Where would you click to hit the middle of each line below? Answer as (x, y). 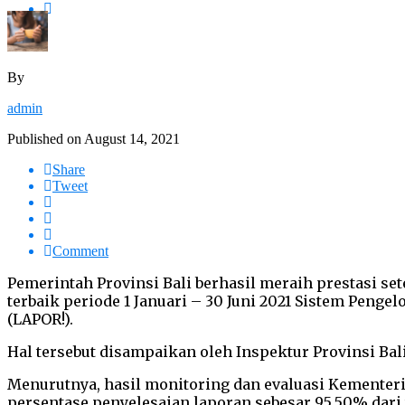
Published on (44, 138)
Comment (80, 250)
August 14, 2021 (132, 138)
